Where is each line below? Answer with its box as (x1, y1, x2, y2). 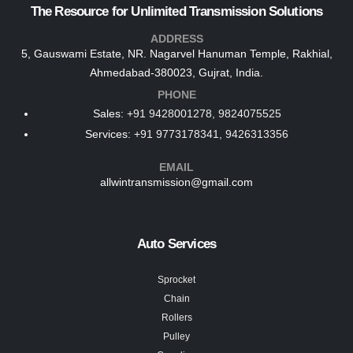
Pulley (163, 330, 190, 341)
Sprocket (158, 273, 195, 284)
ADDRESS (150, 32, 203, 46)
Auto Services (137, 236, 216, 251)
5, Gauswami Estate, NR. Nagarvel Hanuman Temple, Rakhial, (20, 47, 333, 61)
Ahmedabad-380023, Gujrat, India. (90, 66, 263, 80)
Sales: (92, 107, 127, 121)
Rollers (161, 311, 192, 322)
